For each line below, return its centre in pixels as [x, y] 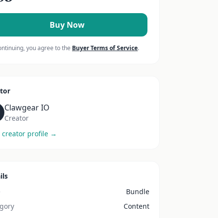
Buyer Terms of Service [105, 48]
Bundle [138, 191]
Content [136, 206]
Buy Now [67, 25]
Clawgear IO [27, 108]
